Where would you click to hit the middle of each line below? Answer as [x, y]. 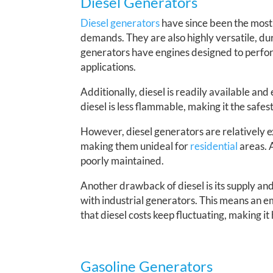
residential [214, 146]
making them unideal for [135, 146]
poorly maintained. [122, 160]
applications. [108, 66]
